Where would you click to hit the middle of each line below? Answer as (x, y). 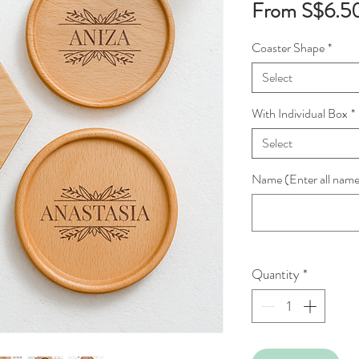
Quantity (276, 274)
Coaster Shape (288, 48)
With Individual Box (300, 114)
